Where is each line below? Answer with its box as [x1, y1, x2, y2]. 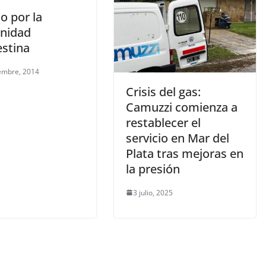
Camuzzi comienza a [126, 99, 237, 115]
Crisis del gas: [126, 83, 201, 100]
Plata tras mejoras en [126, 145, 243, 161]
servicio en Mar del [126, 129, 229, 146]
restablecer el [126, 114, 201, 131]
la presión [126, 160, 180, 177]
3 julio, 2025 [133, 187, 173, 198]
